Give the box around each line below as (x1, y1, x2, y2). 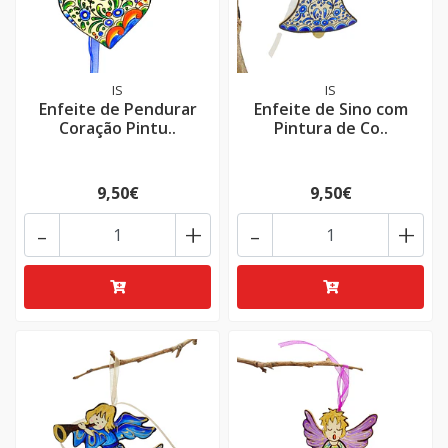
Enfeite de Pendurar (38, 98, 197, 120)
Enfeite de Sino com (253, 98, 408, 120)
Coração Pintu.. (59, 117, 176, 139)
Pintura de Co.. (273, 117, 388, 139)
